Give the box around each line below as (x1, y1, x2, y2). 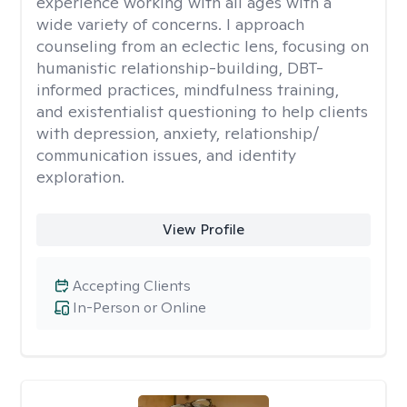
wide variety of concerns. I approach (36, 14, 304, 35)
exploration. (36, 166, 124, 187)
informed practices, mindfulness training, (36, 79, 339, 100)
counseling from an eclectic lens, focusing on (36, 35, 369, 56)
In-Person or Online (73, 298, 206, 317)
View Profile (162, 220, 244, 239)
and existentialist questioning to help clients (36, 101, 368, 122)
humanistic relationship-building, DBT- (36, 57, 323, 78)
